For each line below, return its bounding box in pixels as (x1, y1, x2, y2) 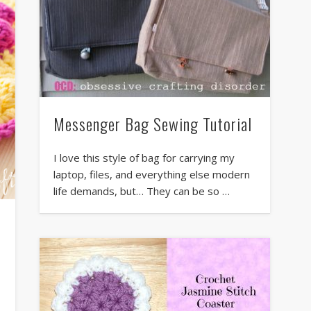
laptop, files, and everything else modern (53, 167, 250, 182)
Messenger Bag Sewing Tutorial (53, 111, 252, 137)
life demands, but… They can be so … (53, 184, 230, 199)
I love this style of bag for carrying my (53, 151, 235, 165)
